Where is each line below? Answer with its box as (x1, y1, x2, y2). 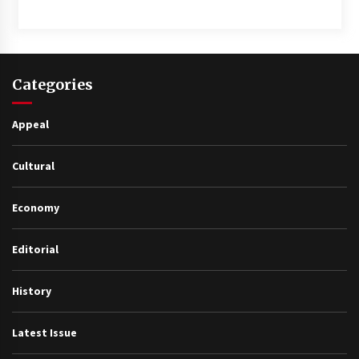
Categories (12, 75, 93, 94)
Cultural (12, 158, 54, 173)
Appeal (12, 116, 49, 131)
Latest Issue (12, 325, 77, 340)
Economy (12, 200, 59, 215)
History (12, 283, 51, 298)
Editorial (12, 241, 58, 256)
